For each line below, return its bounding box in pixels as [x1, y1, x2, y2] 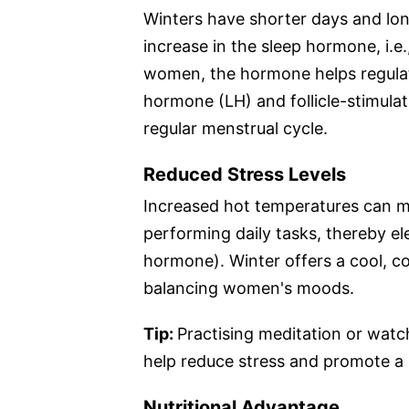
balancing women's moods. [143, 278, 354, 298]
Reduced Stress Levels [143, 163, 346, 185]
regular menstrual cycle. [143, 118, 328, 138]
